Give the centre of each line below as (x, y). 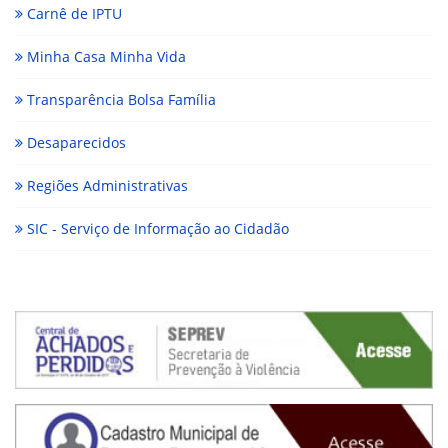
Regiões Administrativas (105, 186)
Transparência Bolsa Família (119, 100)
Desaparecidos (74, 143)
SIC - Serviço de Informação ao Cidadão (156, 229)
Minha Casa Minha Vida (104, 57)
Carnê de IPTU (72, 14)
